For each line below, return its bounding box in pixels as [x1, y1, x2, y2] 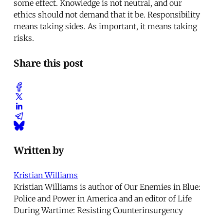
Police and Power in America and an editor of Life [14, 194, 192, 204]
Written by [14, 143, 64, 157]
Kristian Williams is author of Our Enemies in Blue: [14, 182, 200, 192]
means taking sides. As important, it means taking [14, 21, 197, 31]
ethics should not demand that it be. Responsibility [14, 9, 200, 19]
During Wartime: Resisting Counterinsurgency [14, 205, 183, 216]
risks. [14, 33, 34, 43]
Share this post [14, 56, 83, 70]
